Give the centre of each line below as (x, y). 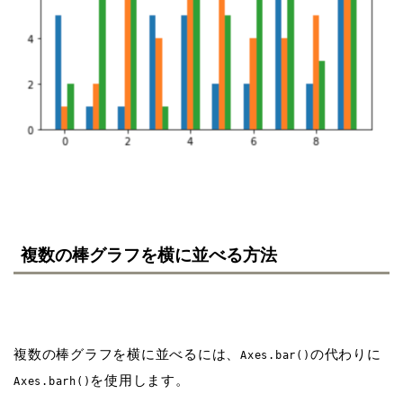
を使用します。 (140, 380)
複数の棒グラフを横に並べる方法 (149, 255)
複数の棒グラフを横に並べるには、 (127, 354)
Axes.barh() (52, 381)
